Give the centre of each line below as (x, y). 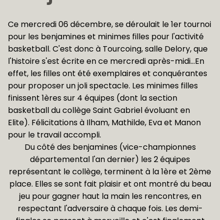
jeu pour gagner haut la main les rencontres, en (110, 196)
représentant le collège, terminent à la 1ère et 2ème (110, 172)
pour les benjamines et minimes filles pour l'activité (106, 37)
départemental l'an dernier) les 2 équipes (110, 159)
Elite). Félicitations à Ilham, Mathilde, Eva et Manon (104, 123)
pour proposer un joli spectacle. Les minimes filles (103, 86)
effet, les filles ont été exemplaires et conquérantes (108, 73)
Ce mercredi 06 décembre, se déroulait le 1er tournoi (110, 24)
